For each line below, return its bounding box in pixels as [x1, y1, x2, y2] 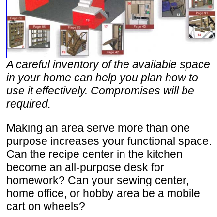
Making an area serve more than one [6, 122, 190, 135]
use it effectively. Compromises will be [6, 84, 194, 97]
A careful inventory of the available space [6, 58, 210, 71]
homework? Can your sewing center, [6, 174, 189, 187]
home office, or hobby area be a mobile [6, 187, 200, 200]
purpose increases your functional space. [6, 135, 212, 148]
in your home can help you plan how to [6, 71, 198, 84]
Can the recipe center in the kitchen [6, 148, 183, 161]
